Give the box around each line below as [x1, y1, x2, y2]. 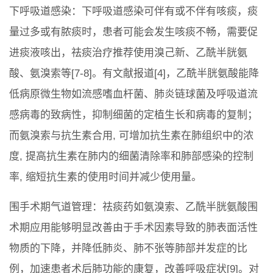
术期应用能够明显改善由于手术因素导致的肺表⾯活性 [9, 222, 258, 234]
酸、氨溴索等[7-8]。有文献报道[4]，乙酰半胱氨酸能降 [9, 68, 259, 80]
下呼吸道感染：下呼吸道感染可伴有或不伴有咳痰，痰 [9, 5, 258, 18]
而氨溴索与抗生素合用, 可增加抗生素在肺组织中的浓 [9, 130, 253, 142]
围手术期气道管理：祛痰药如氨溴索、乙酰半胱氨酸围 [9, 201, 258, 213]
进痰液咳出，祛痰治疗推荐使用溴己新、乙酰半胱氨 [9, 47, 247, 59]
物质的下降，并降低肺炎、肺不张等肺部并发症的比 [9, 243, 247, 255]
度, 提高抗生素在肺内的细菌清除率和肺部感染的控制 [9, 151, 253, 163]
